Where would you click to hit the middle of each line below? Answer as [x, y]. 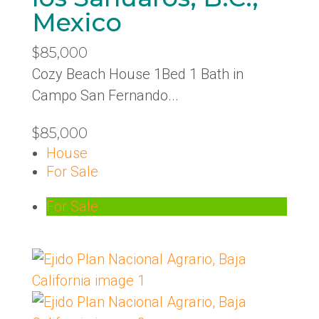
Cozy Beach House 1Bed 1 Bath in [137, 74]
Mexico [77, 22]
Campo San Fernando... [105, 95]
